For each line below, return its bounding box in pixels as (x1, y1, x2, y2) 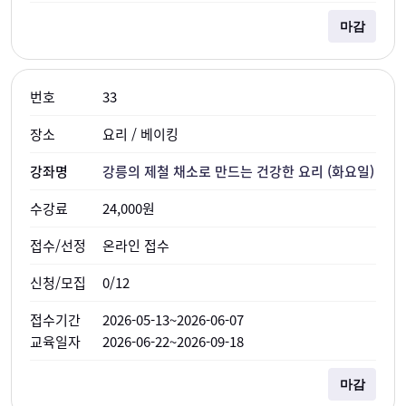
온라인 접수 (102, 235, 169, 256)
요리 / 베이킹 (102, 123, 179, 144)
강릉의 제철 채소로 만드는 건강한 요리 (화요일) (102, 160, 374, 181)
